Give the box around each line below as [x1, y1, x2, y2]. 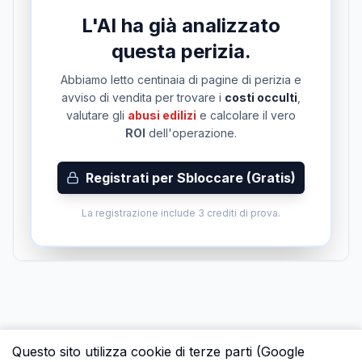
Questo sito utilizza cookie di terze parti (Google [12, 343, 305, 360]
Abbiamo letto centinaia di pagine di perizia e [61, 73, 301, 86]
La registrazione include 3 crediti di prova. [82, 207, 280, 219]
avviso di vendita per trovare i [61, 90, 225, 104]
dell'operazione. [145, 126, 237, 140]
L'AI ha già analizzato [82, 14, 280, 37]
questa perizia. [111, 40, 251, 63]
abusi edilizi [128, 108, 196, 122]
